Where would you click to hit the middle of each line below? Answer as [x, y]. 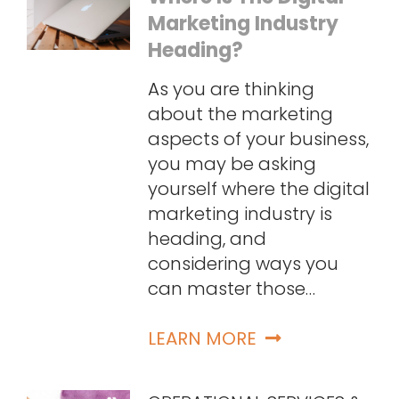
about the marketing [240, 114]
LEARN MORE [202, 339]
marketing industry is [240, 214]
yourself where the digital [258, 189]
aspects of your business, [258, 139]
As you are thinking [231, 90]
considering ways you [243, 264]
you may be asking [232, 164]
